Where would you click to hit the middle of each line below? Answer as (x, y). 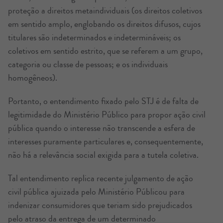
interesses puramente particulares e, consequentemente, (106, 141)
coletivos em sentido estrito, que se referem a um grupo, (105, 51)
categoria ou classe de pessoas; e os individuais (88, 64)
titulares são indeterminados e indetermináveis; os (94, 37)
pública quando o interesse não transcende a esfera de (102, 128)
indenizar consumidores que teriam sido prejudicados (100, 205)
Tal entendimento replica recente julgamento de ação (101, 178)
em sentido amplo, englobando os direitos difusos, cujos (104, 24)
